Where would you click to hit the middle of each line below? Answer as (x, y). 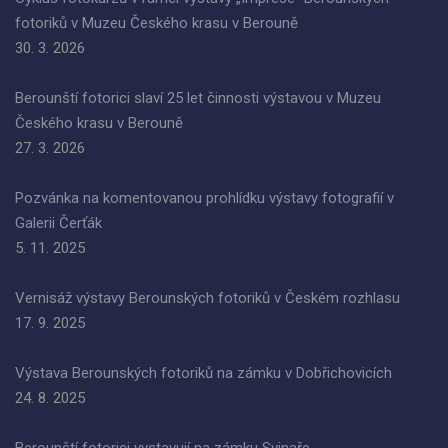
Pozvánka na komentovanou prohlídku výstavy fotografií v (204, 198)
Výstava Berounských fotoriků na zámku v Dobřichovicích (203, 373)
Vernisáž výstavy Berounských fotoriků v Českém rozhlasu (207, 298)
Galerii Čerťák (58, 223)
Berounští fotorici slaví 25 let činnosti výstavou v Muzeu (198, 98)
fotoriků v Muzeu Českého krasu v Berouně (156, 23)
